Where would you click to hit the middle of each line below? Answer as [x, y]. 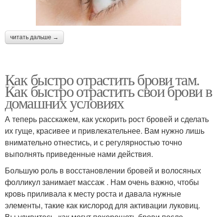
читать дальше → [34, 37]
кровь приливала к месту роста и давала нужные [93, 193]
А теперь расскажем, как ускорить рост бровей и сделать [107, 119]
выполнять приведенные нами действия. [79, 154]
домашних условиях [64, 102]
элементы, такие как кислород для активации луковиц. [102, 205]
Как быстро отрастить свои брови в [108, 91]
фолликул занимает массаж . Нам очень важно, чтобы [102, 182]
